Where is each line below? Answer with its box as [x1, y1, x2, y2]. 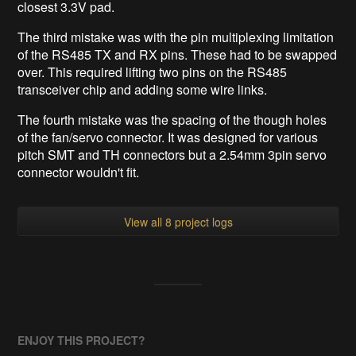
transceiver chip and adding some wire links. [17, 80, 268, 99]
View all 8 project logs [123, 214, 233, 230]
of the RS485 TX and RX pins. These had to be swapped [17, 45, 338, 64]
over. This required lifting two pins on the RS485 [17, 63, 288, 82]
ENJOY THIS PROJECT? [17, 332, 146, 349]
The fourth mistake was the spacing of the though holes [17, 110, 327, 130]
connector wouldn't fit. [17, 163, 143, 182]
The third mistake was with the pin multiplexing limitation [17, 28, 335, 47]
